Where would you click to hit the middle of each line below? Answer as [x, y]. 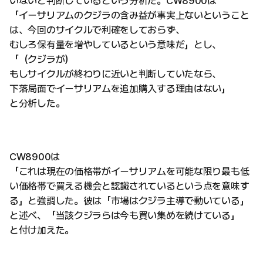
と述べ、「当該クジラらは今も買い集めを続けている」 [125, 215]
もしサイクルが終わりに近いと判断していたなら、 [116, 74]
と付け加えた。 [42, 230]
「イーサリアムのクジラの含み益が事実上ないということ [129, 15]
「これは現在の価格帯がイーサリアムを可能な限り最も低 [129, 171]
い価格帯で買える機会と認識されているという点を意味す [129, 186]
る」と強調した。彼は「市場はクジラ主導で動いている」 [129, 201]
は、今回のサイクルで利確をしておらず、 [97, 30]
